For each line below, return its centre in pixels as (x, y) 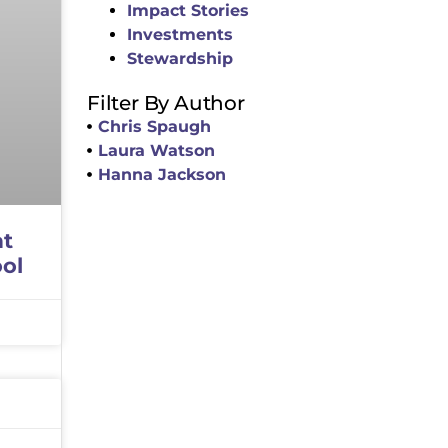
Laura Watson (157, 150)
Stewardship (180, 58)
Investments (180, 34)
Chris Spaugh (155, 126)
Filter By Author (166, 102)
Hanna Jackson (162, 174)
